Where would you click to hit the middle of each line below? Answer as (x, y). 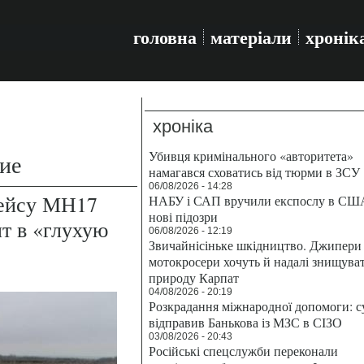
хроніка (183, 126)
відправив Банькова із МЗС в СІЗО (245, 322)
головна (165, 37)
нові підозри (183, 217)
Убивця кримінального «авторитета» (251, 156)
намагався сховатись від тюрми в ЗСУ (254, 172)
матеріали (251, 37)
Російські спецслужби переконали (243, 351)
